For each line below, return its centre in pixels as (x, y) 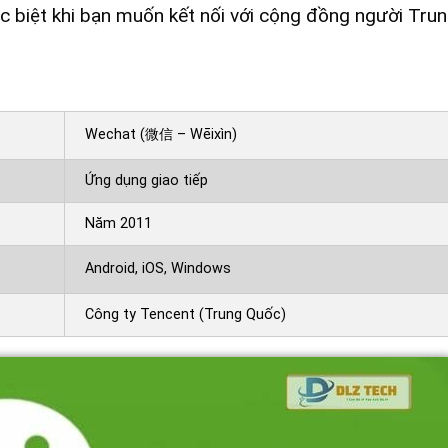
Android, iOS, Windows (158, 268)
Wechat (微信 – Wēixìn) (161, 134)
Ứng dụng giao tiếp (146, 180)
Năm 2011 (118, 223)
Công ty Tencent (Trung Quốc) (185, 314)
